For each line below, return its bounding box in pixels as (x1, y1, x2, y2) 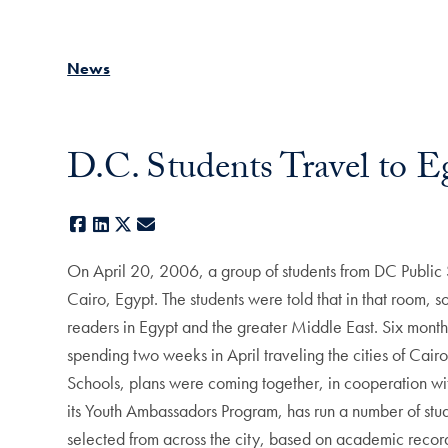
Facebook (89, 213, 158, 237)
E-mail (157, 213, 202, 237)
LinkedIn (112, 213, 169, 237)
